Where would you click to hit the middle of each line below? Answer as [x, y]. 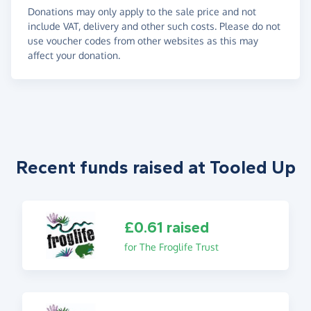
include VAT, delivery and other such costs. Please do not [154, 26]
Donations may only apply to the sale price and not [142, 11]
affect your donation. [74, 55]
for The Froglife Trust [171, 246]
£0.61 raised [166, 227]
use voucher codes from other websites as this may [143, 40]
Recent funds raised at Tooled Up [155, 167]
